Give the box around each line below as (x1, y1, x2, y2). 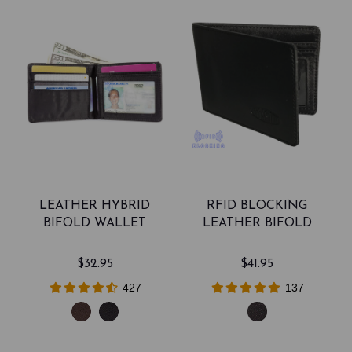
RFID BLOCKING (207, 200, 308, 213)
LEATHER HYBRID (39, 200, 151, 213)
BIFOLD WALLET (43, 217, 147, 230)
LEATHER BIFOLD (202, 217, 312, 230)
